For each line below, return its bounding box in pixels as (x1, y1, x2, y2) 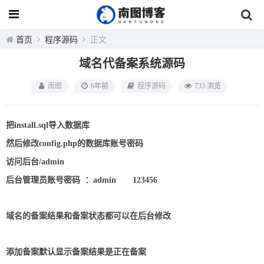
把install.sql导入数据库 (6, 121, 90, 130)
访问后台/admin (6, 157, 64, 166)
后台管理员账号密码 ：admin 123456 (6, 176, 157, 184)
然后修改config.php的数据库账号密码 (6, 139, 143, 148)
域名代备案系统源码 (79, 57, 185, 70)
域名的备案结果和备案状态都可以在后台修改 (6, 212, 171, 220)
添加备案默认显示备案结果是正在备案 (6, 247, 146, 256)
